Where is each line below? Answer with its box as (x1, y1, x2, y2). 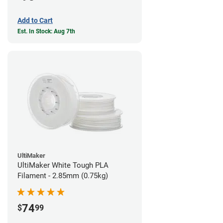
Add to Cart (17, 16, 53, 24)
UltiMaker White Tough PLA (17, 160, 109, 170)
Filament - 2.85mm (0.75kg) (17, 171, 108, 180)
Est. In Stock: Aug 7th (17, 27, 75, 35)
